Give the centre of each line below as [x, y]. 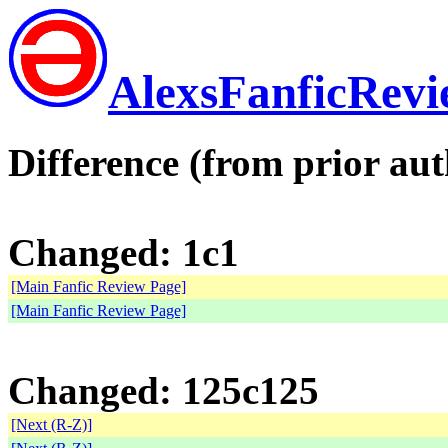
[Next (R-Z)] [51, 425]
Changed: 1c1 [123, 253]
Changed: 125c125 [163, 391]
